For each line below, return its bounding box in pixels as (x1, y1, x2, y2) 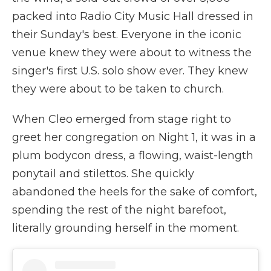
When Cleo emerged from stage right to (12, 112, 231, 126)
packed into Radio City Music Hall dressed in (12, 9, 253, 23)
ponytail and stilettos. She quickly (12, 166, 194, 180)
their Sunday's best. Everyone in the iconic (12, 27, 241, 41)
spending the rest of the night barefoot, (12, 203, 226, 217)
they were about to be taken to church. (12, 82, 224, 96)
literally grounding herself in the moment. (12, 221, 239, 235)
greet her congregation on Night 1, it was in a (12, 130, 256, 144)
